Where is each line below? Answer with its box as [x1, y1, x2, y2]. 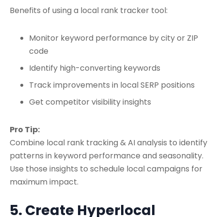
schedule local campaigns [90, 163, 189, 174]
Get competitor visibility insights [29, 96, 151, 108]
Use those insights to [10, 163, 90, 174]
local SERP [120, 79, 161, 91]
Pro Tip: [10, 124, 40, 135]
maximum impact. [10, 176, 78, 187]
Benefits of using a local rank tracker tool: [10, 4, 168, 16]
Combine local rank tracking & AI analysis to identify [10, 137, 207, 148]
